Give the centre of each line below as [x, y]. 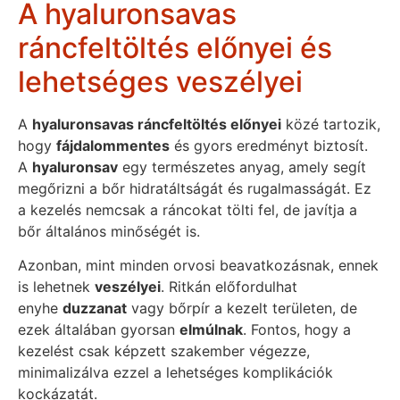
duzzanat [95, 308]
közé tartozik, [331, 125]
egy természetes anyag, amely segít [242, 167]
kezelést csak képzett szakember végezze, [164, 351]
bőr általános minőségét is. [109, 232]
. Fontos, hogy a [297, 330]
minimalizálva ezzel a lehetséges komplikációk [175, 373]
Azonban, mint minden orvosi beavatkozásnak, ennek [198, 266]
